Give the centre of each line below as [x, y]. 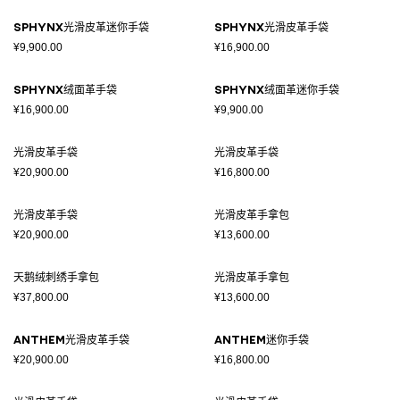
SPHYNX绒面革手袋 [65, 90]
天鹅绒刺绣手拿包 [56, 278]
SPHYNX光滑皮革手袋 [271, 28]
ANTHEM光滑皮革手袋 [71, 340]
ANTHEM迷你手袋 [262, 340]
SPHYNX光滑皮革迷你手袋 [81, 28]
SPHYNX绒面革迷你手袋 [277, 90]
